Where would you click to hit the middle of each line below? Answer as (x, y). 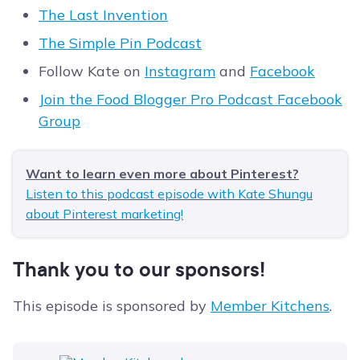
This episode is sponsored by (112, 306)
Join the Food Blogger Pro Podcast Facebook (190, 100)
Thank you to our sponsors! (139, 269)
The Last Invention (103, 15)
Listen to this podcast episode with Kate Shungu (169, 194)
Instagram (180, 72)
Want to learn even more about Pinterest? (162, 174)
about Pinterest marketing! (104, 214)
